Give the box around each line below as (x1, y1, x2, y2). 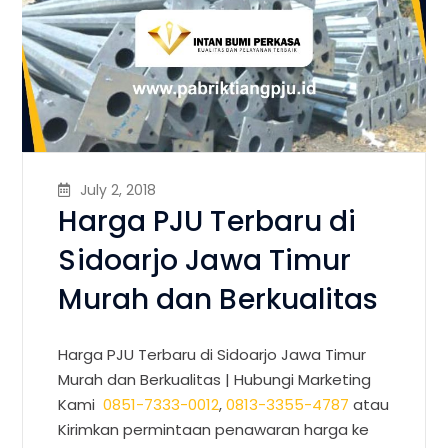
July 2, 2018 (80, 179, 157, 200)
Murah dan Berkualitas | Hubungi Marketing (58, 368, 372, 390)
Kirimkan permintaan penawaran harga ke (58, 418, 370, 440)
